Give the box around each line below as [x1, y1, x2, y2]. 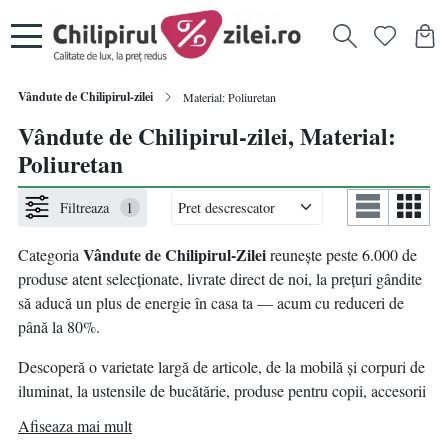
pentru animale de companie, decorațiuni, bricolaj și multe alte [18, 403, 407, 425]
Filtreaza [60, 197, 110, 217]
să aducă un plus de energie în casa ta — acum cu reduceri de [18, 291, 404, 313]
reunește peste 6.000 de [266, 243, 417, 265]
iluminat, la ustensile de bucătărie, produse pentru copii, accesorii [18, 379, 426, 401]
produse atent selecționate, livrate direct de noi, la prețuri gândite [18, 267, 422, 289]
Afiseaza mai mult [18, 414, 132, 436]
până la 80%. [18, 315, 100, 337]
